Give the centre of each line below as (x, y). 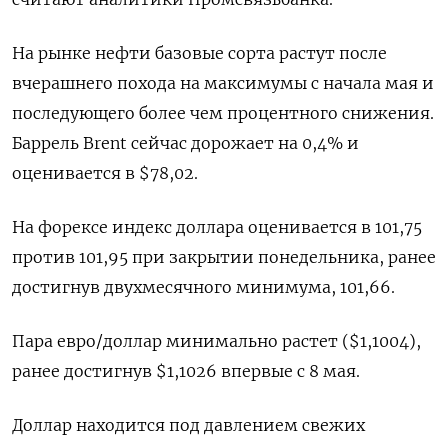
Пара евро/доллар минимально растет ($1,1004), (216, 341)
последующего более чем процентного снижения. (223, 113)
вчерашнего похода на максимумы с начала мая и (223, 83)
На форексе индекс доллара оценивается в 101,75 (217, 227)
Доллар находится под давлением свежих (188, 425)
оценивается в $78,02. (105, 173)
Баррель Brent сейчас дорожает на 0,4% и (185, 143)
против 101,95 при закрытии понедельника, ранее (224, 257)
